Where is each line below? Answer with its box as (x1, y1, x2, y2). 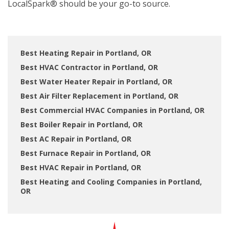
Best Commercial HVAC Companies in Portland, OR (20, 105, 204, 115)
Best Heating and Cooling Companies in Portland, (20, 177, 202, 187)
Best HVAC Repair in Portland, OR (20, 163, 141, 172)
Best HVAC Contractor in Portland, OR (20, 62, 158, 72)
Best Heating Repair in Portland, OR (20, 48, 151, 58)
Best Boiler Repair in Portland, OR (20, 120, 143, 129)
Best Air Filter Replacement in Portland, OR (20, 91, 178, 101)
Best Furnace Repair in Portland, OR (20, 148, 151, 158)
